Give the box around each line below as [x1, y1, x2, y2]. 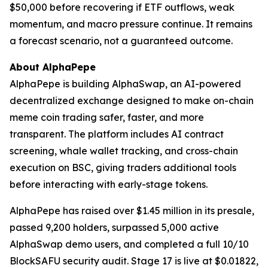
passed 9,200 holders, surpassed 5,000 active [10, 221, 219, 234]
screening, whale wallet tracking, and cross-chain [10, 145, 238, 157]
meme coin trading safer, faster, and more [10, 111, 204, 124]
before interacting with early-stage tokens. [10, 178, 208, 191]
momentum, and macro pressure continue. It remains [10, 18, 252, 31]
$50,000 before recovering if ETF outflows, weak [10, 1, 234, 14]
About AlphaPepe [10, 61, 96, 74]
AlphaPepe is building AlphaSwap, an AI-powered [10, 78, 241, 90]
